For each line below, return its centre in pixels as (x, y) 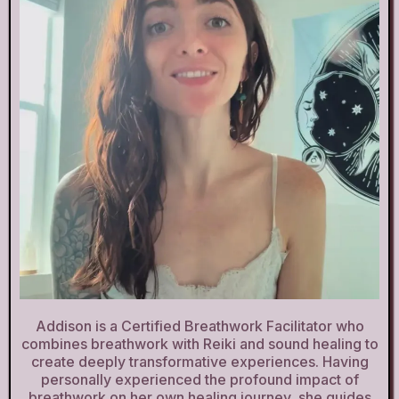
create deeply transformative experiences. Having (199, 361)
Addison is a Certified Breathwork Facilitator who (199, 326)
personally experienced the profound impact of (199, 379)
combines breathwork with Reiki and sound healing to (199, 343)
